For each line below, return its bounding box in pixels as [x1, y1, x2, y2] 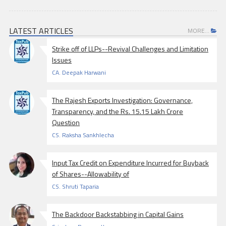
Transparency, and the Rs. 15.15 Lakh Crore [52, 105, 183, 117]
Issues [52, 54, 72, 65]
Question [52, 117, 80, 128]
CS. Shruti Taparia [52, 181, 99, 191]
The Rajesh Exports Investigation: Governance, [52, 94, 193, 105]
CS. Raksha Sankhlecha [52, 130, 114, 140]
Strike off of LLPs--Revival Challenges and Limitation [52, 43, 208, 54]
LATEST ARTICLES [9, 24, 73, 37]
